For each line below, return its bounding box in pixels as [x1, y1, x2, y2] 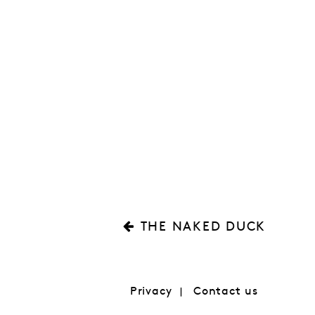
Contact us [193, 285, 258, 297]
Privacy [129, 285, 172, 297]
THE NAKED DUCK [140, 221, 266, 233]
